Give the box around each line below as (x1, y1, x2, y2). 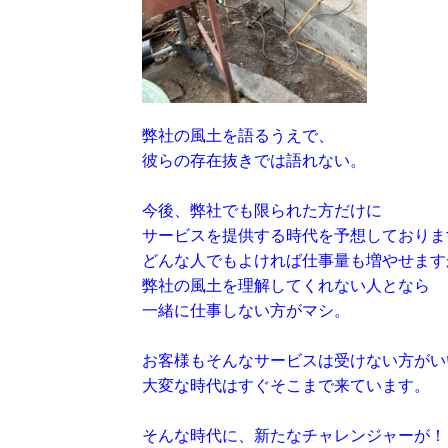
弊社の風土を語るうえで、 (142, 127, 334, 144)
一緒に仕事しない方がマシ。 (142, 302, 350, 319)
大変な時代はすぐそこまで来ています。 (142, 377, 430, 394)
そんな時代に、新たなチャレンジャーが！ (142, 427, 446, 444)
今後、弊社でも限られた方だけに (142, 202, 382, 219)
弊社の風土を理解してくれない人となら (142, 277, 430, 294)
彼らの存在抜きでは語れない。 (142, 152, 366, 169)
